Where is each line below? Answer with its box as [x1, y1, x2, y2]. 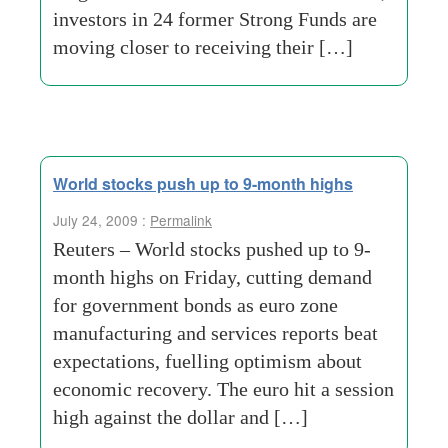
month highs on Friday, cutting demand [53, 266, 372, 288]
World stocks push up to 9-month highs [53, 172, 353, 195]
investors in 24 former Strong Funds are [53, 8, 377, 30]
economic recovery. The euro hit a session [53, 378, 394, 400]
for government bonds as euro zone [53, 294, 338, 316]
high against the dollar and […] [53, 406, 308, 428]
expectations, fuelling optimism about [53, 350, 362, 372]
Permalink [150, 210, 212, 230]
